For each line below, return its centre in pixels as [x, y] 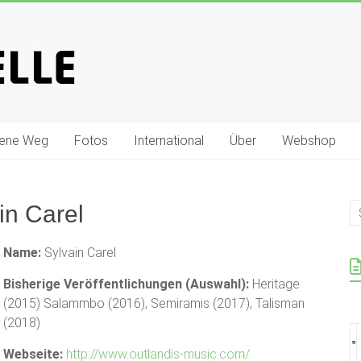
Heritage [274, 284]
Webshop [309, 141]
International [169, 141]
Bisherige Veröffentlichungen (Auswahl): [126, 284]
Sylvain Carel [79, 253]
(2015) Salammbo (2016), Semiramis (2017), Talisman [154, 303]
